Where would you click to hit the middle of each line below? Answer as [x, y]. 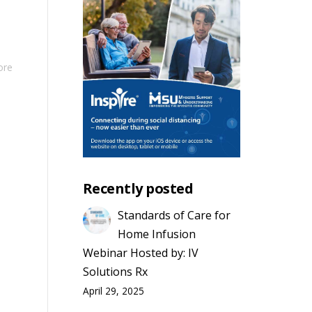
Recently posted [138, 188]
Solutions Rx [115, 271]
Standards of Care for [174, 215]
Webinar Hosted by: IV [140, 252]
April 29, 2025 [113, 290]
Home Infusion [156, 234]
